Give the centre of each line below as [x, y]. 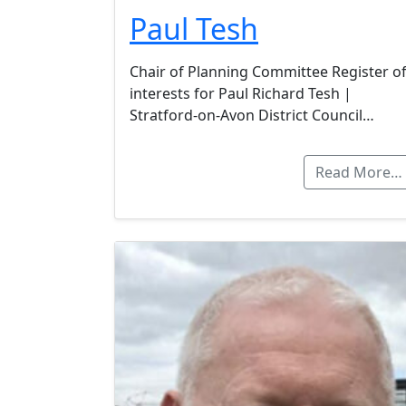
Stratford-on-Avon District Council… [252, 115]
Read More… [359, 172]
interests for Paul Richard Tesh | [241, 93]
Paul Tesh [194, 28]
